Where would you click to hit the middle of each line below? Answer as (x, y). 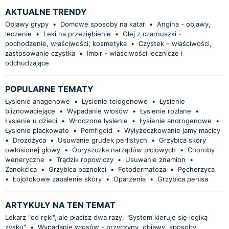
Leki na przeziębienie (77, 33)
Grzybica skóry (182, 140)
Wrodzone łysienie (98, 120)
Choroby (201, 150)
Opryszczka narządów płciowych (124, 150)
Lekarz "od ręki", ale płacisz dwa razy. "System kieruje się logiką (106, 217)
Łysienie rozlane (166, 111)
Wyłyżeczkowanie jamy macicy (172, 130)
